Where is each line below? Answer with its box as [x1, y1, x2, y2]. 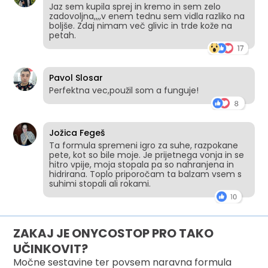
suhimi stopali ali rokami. [49, 178, 151, 190]
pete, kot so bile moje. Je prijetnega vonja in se [49, 149, 245, 162]
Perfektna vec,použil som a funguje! [49, 84, 199, 97]
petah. [49, 29, 77, 42]
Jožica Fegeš [49, 127, 105, 139]
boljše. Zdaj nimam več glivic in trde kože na [49, 20, 233, 32]
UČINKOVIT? [13, 240, 89, 258]
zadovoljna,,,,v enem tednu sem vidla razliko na [49, 10, 245, 23]
